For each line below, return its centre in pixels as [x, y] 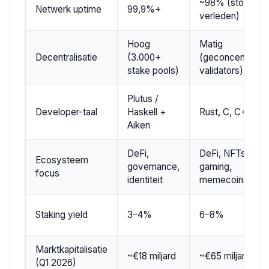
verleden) [219, 16]
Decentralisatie [66, 57]
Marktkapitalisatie [71, 249]
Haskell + [147, 112]
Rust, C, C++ [226, 112]
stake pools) [153, 70]
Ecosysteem [62, 160]
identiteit [145, 180]
